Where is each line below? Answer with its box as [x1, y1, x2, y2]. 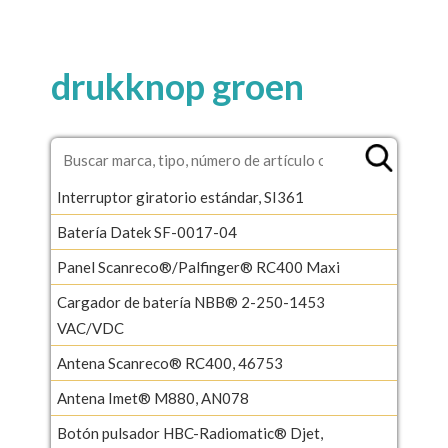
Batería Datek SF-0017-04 [57, 223, 237, 241]
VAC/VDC [57, 319, 124, 337]
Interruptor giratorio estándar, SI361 [57, 188, 304, 206]
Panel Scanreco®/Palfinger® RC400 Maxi [57, 258, 340, 276]
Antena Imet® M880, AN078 [57, 389, 249, 407]
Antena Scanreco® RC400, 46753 [57, 354, 283, 372]
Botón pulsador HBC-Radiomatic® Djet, [57, 424, 323, 442]
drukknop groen [51, 64, 304, 108]
